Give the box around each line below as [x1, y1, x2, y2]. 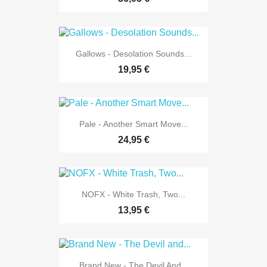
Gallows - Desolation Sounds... [76, 48, 191, 58]
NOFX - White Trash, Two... [82, 190, 185, 200]
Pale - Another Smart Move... [79, 119, 188, 129]
